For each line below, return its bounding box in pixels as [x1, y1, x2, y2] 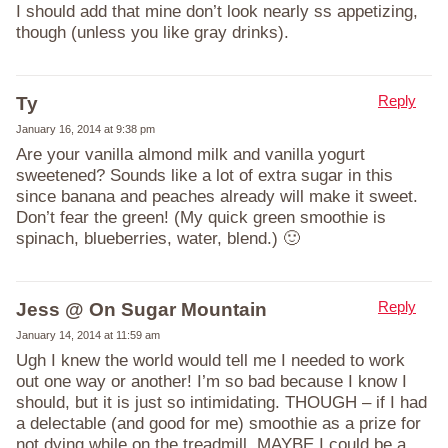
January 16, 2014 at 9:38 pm [16, 122, 155, 135]
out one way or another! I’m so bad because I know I [16, 371, 407, 391]
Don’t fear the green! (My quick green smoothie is [16, 207, 386, 227]
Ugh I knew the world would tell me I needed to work [16, 350, 405, 370]
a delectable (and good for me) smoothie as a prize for [16, 413, 421, 433]
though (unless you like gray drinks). [16, 22, 289, 42]
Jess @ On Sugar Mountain [16, 298, 267, 320]
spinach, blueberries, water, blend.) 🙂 [16, 228, 300, 248]
